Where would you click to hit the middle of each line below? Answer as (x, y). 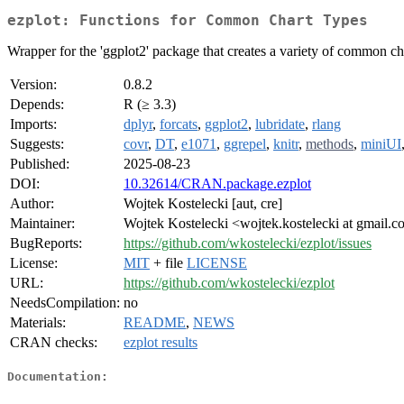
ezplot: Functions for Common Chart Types (188, 21)
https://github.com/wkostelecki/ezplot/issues (248, 243)
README (155, 323)
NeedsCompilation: (65, 303)
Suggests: (37, 144)
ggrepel (245, 144)
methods (330, 144)
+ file (168, 263)
